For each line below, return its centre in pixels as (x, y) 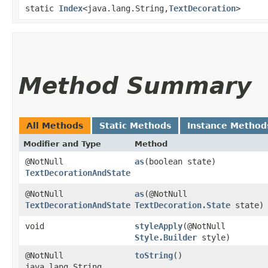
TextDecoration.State (182, 205)
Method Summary (135, 86)
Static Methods (135, 125)
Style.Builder (166, 237)
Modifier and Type (62, 144)
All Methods (55, 125)
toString (154, 255)
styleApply (159, 226)
